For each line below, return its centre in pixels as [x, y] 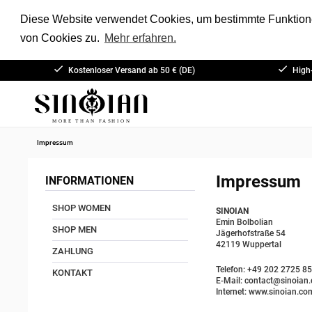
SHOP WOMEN [81, 208]
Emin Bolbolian [244, 222]
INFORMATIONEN [89, 181]
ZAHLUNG [73, 251]
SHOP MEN [75, 229]
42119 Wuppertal [249, 244]
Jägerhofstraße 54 [251, 233]
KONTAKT [72, 273]
